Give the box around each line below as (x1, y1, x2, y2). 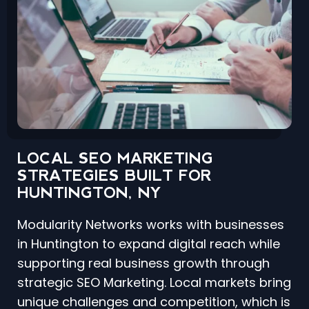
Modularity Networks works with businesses (17, 216, 284, 234)
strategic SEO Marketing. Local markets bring (17, 274, 291, 292)
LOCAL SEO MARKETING (17, 150, 213, 168)
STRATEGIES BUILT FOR (17, 167, 211, 185)
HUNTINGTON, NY (17, 184, 161, 202)
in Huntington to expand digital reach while (17, 235, 280, 253)
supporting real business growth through (17, 255, 270, 272)
